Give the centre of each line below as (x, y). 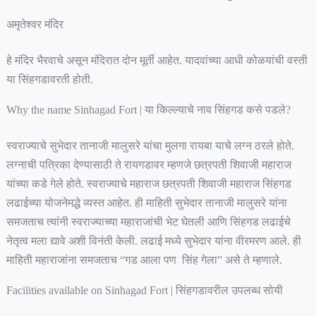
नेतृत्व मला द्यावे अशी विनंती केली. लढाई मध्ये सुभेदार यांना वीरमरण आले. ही (153, 241)
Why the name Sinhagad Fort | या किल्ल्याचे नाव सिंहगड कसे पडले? (148, 110)
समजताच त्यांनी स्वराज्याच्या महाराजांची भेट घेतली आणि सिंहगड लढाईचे (148, 222)
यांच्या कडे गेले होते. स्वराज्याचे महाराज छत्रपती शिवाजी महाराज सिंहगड (148, 184)
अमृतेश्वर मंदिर (36, 25)
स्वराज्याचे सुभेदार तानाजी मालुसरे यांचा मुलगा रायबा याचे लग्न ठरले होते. (150, 146)
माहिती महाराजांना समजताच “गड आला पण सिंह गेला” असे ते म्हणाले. (145, 260)
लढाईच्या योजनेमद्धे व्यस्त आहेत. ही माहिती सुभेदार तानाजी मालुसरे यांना (146, 203)
